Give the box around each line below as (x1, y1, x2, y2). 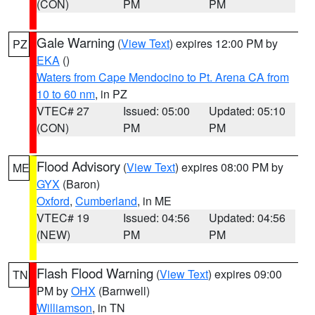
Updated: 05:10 (209, 103, 286, 119)
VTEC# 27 (37, 103, 89, 119)
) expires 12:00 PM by (169, 35, 278, 51)
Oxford (37, 193, 70, 209)
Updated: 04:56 (209, 210, 286, 226)
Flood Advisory (37, 157, 120, 175)
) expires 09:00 (208, 266, 282, 282)
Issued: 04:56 (122, 210, 190, 226)
